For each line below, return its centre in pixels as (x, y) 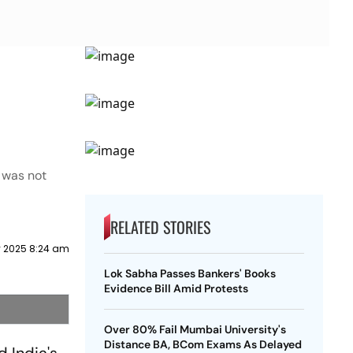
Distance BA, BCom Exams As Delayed (203, 344)
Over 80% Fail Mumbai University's (195, 329)
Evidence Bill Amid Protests (176, 288)
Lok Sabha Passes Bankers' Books (190, 273)
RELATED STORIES (160, 227)
